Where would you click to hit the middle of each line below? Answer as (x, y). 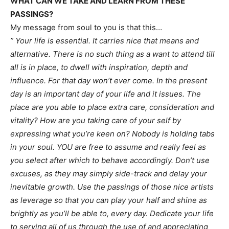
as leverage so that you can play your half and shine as (109, 200)
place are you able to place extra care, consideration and (112, 107)
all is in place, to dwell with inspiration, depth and (99, 67)
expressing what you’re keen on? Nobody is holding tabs (112, 134)
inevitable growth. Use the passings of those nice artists (112, 187)
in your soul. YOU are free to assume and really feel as (108, 147)
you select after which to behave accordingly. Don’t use (110, 160)
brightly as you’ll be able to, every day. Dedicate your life (112, 213)
